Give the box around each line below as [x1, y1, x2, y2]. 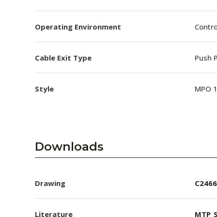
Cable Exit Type [35, 52, 92, 62]
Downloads [35, 139, 104, 154]
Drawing [35, 178, 65, 188]
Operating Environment [35, 21, 121, 31]
